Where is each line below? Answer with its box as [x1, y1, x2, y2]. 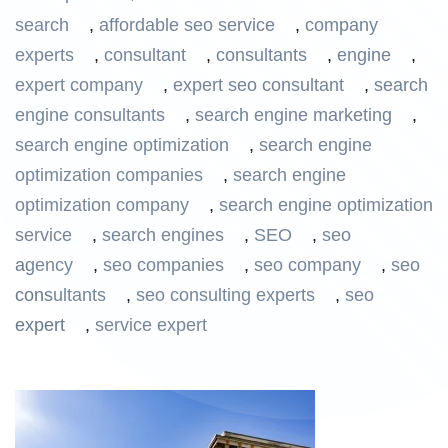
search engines [102, 225, 224, 245]
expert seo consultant [173, 75, 344, 95]
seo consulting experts [136, 285, 315, 305]
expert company [15, 75, 143, 95]
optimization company [15, 195, 189, 215]
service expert [95, 315, 207, 335]
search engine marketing [195, 105, 392, 125]
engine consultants [15, 105, 165, 125]
